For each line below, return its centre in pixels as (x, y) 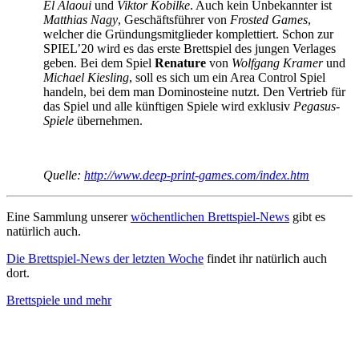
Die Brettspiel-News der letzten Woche (105, 259)
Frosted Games (269, 20)
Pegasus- (317, 107)
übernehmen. (108, 121)
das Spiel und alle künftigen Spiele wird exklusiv (168, 107)
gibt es (307, 217)
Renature (180, 63)
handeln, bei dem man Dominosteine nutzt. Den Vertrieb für (194, 92)
